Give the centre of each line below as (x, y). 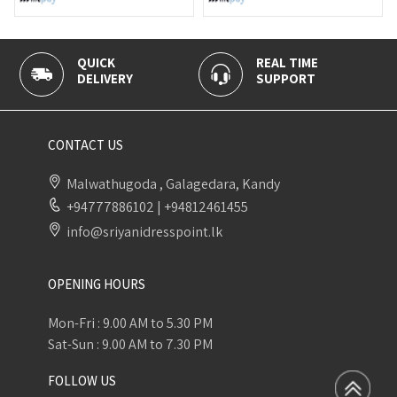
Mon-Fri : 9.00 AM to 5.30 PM (130, 323)
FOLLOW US (82, 380)
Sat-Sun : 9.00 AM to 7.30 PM (130, 344)
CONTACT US (85, 144)
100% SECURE (340, 62)
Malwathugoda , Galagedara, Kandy (173, 183)
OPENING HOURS (96, 284)
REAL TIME (150, 62)
